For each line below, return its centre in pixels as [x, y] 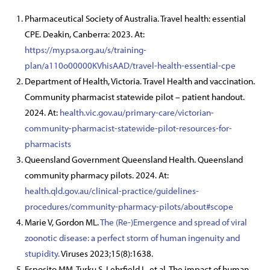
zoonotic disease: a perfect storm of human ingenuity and [132, 238]
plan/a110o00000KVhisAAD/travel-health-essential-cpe [130, 66]
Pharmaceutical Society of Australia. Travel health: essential [135, 19]
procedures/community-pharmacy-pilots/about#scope [129, 207]
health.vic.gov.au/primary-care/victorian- [137, 113]
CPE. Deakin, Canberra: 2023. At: [85, 34]
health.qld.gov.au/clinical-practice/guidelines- [112, 191]
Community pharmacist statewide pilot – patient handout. [135, 97]
